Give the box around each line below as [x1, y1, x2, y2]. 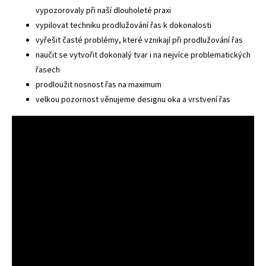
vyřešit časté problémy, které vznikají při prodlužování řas [36, 34, 243, 47]
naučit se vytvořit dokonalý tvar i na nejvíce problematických [36, 49, 251, 62]
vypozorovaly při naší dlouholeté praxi [36, 5, 171, 17]
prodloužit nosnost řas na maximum [36, 79, 161, 91]
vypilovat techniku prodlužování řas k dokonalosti [36, 20, 211, 32]
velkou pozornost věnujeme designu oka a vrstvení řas [36, 94, 230, 106]
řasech [36, 64, 60, 77]
